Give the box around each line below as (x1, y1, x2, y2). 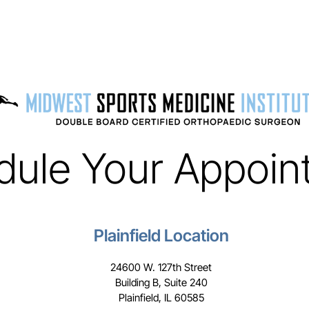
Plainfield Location (93, 226, 229, 246)
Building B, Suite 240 (114, 276, 208, 289)
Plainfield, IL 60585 (118, 291, 204, 304)
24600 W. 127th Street (110, 261, 212, 274)
